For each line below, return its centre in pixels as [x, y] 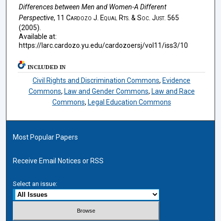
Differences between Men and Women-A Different [92, 7]
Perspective [36, 18]
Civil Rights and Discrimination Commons [96, 81]
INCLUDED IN [47, 67]
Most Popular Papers [46, 137]
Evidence [177, 81]
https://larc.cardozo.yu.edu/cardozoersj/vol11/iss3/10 [103, 45]
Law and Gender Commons [106, 92]
